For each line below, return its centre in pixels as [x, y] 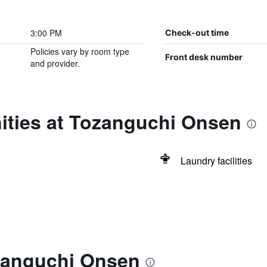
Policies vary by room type [80, 51]
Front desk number [204, 57]
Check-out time [197, 32]
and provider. [55, 63]
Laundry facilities [216, 161]
